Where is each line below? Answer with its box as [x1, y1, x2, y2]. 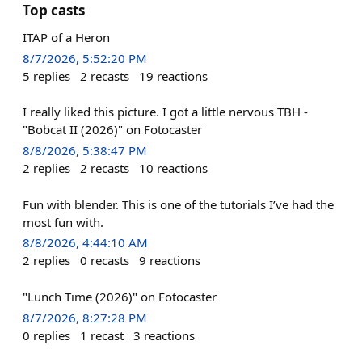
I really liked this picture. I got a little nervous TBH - [23, 103, 308, 120]
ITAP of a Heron [23, 29, 110, 45]
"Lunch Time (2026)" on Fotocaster [23, 288, 217, 305]
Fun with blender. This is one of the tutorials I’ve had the [23, 196, 334, 213]
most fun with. [23, 213, 103, 230]
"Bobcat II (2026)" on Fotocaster [23, 121, 202, 138]
